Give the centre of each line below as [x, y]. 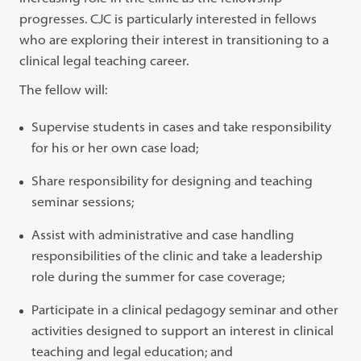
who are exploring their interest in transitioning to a [174, 39]
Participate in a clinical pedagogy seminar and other [185, 309]
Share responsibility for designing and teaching [172, 180]
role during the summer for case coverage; [158, 276]
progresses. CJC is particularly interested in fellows [168, 18]
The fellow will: [64, 89]
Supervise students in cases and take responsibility [182, 126]
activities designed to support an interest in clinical [183, 330]
